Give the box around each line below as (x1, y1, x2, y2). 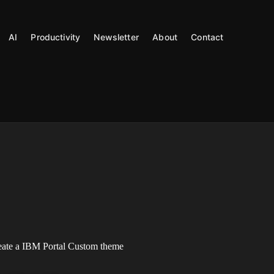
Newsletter (94, 31, 139, 42)
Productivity (31, 31, 81, 42)
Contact (191, 31, 224, 42)
